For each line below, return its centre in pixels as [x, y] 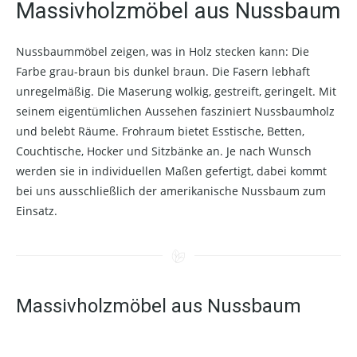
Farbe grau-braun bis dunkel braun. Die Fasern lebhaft [163, 71]
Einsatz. [37, 211]
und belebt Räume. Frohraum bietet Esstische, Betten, [160, 131]
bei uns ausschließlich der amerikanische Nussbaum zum [171, 191]
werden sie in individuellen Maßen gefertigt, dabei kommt [171, 171]
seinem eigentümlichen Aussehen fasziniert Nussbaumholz [175, 111]
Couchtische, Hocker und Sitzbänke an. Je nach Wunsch [164, 151]
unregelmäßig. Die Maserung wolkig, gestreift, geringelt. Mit [176, 91]
